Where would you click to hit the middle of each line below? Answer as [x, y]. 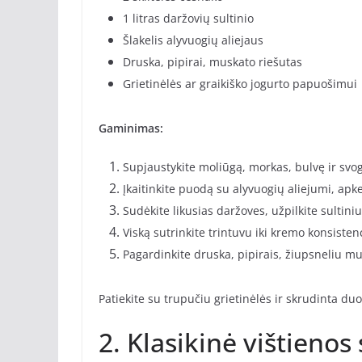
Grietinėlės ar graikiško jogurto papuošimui [240, 84]
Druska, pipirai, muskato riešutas [213, 62]
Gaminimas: [131, 128]
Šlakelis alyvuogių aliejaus [193, 40]
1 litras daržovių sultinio [188, 19]
